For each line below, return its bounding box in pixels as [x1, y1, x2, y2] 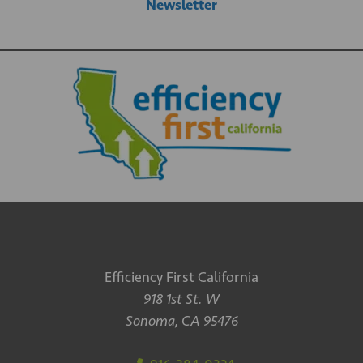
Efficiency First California [105, 268, 258, 286]
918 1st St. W [143, 290, 220, 308]
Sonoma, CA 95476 [125, 312, 238, 330]
